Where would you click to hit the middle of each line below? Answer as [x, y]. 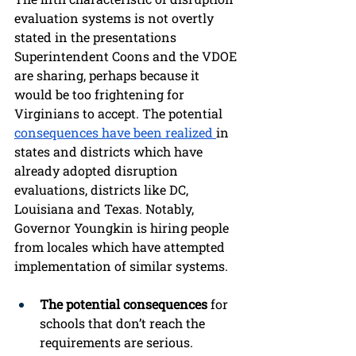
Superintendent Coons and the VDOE [127, 56]
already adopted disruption [98, 171]
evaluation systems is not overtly [116, 18]
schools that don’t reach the [124, 323]
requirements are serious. [118, 342]
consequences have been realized [115, 133]
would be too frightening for [101, 95]
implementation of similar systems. [121, 266]
